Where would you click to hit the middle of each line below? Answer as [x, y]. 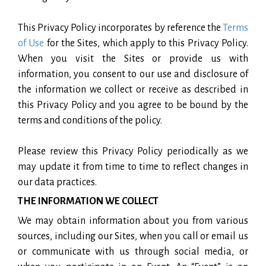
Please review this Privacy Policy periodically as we [133, 151]
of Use [31, 43]
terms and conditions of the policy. [90, 120]
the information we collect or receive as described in [133, 89]
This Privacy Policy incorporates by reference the [120, 28]
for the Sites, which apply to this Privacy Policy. [146, 43]
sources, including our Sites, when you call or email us [133, 236]
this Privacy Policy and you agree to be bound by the [133, 105]
